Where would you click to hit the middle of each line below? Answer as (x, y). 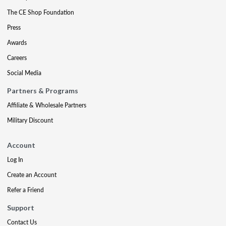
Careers (17, 58)
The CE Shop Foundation (41, 12)
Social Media (24, 73)
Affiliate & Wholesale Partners (47, 105)
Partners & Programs (43, 90)
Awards (17, 42)
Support (21, 207)
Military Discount (30, 120)
